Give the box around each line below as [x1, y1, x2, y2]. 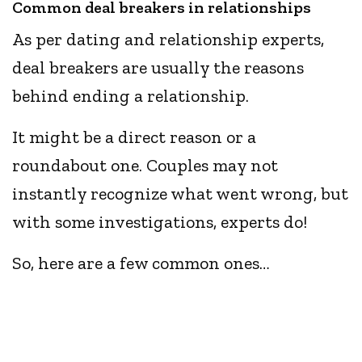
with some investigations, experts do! [12, 211, 308, 234]
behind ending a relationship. [12, 85, 250, 107]
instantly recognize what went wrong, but [12, 183, 349, 205]
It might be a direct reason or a [12, 126, 257, 149]
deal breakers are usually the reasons [12, 57, 305, 79]
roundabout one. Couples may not [12, 154, 279, 177]
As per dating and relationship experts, [12, 28, 325, 51]
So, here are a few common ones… [12, 252, 271, 275]
